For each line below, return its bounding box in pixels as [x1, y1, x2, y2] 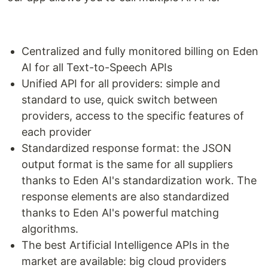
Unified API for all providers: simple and [22, 77, 220, 90]
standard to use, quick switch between [22, 93, 218, 106]
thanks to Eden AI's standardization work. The [22, 174, 257, 187]
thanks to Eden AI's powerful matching [22, 206, 219, 220]
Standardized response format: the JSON [22, 142, 232, 155]
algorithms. [22, 223, 78, 236]
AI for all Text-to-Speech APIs [22, 61, 172, 74]
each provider [22, 126, 92, 139]
